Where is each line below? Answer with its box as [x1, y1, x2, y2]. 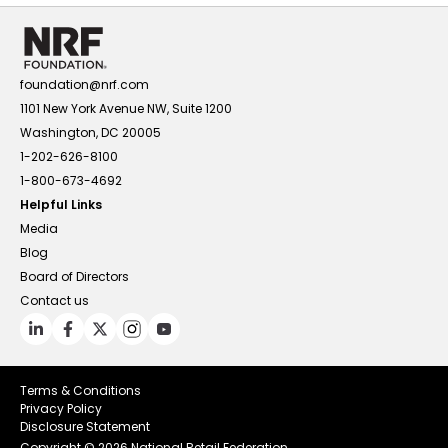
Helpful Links [20, 196, 102, 213]
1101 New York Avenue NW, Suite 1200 [20, 100, 232, 117]
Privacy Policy [20, 400, 102, 417]
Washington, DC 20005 [20, 124, 161, 141]
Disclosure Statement [20, 418, 150, 435]
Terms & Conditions [20, 382, 141, 399]
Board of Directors [20, 268, 129, 285]
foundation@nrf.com [20, 76, 149, 93]
